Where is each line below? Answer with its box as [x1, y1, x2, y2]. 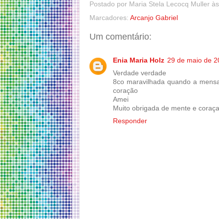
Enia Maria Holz [113, 57, 164, 65]
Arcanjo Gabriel [130, 14, 178, 22]
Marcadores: [89, 14, 130, 22]
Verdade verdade [113, 69, 166, 77]
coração [113, 87, 138, 95]
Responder [113, 117, 147, 125]
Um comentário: [89, 31, 152, 42]
